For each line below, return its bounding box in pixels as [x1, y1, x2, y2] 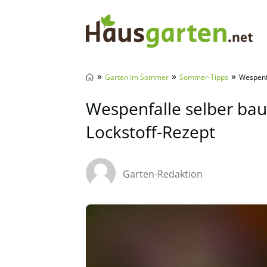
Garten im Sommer [105, 72, 169, 82]
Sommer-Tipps [179, 72, 228, 82]
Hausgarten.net [85, 57, 178, 73]
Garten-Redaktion [123, 167, 203, 181]
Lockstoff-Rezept [86, 120, 215, 143]
